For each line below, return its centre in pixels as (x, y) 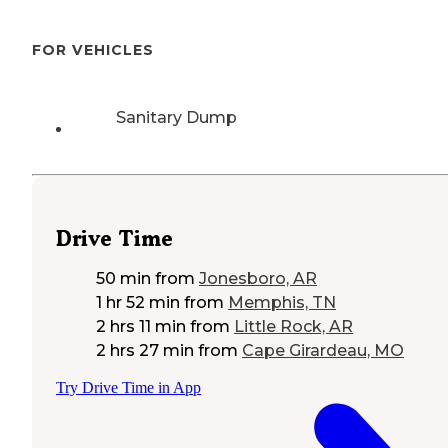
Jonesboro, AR (258, 278)
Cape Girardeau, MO (323, 350)
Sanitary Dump (176, 118)
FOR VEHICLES (93, 50)
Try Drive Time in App (128, 387)
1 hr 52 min (138, 302)
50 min (123, 278)
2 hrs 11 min (141, 326)
